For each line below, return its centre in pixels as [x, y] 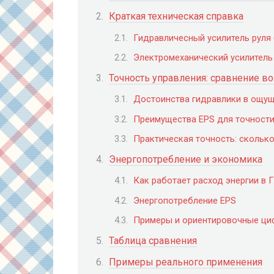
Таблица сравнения [153, 240]
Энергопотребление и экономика [186, 160]
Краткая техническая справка [176, 17]
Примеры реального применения [186, 262]
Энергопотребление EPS [185, 200]
